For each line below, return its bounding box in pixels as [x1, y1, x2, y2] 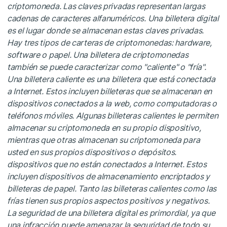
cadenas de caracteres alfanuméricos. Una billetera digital [7, 13, 219, 23]
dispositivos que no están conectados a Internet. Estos [7, 159, 207, 169]
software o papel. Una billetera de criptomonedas [7, 49, 188, 60]
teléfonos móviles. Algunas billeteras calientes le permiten [7, 110, 218, 121]
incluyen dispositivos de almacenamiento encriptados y [7, 171, 210, 181]
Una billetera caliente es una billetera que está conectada [7, 73, 215, 84]
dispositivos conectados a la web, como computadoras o [7, 98, 217, 108]
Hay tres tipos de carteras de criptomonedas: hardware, [7, 37, 212, 48]
